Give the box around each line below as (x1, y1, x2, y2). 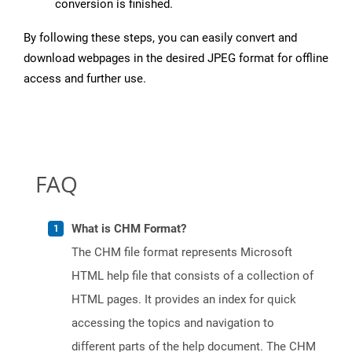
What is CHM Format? (71, 222, 186, 236)
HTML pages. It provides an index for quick (71, 292, 296, 307)
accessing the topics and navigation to (71, 316, 274, 331)
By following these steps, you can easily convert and (24, 31, 297, 46)
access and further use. (24, 71, 146, 86)
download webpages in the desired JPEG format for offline (24, 51, 328, 66)
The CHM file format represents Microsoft (71, 245, 292, 260)
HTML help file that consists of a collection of (71, 269, 313, 284)
